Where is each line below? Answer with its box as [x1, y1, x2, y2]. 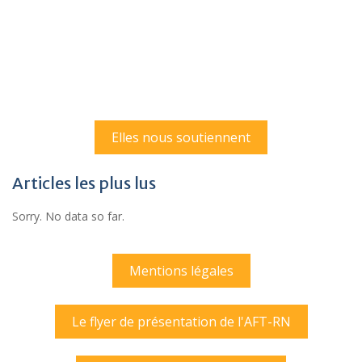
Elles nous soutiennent [112, 128, 250, 147]
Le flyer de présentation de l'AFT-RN [71, 313, 291, 331]
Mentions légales [128, 262, 234, 280]
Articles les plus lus [12, 173, 156, 194]
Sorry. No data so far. [12, 208, 124, 225]
